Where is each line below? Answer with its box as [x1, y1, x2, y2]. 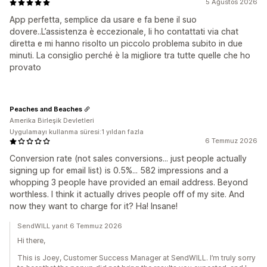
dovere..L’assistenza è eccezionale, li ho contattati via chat [10, 26, 238, 37]
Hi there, [17, 236, 45, 246]
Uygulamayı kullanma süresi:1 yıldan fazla [10, 128, 144, 136]
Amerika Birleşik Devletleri [10, 116, 94, 125]
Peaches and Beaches [10, 104, 82, 113]
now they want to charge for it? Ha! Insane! [10, 201, 178, 212]
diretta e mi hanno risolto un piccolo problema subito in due [10, 38, 243, 49]
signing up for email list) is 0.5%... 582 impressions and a [10, 165, 228, 176]
